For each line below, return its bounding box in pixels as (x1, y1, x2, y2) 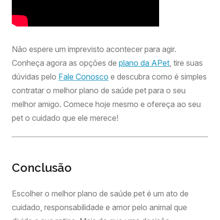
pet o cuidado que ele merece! (12, 113, 118, 123)
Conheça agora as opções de (12, 58, 119, 68)
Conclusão (12, 161, 72, 175)
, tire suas (169, 58, 203, 68)
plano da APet (119, 58, 169, 68)
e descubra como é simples (109, 72, 207, 82)
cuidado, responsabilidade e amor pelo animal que (12, 202, 187, 212)
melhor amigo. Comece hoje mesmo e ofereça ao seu (12, 99, 201, 109)
